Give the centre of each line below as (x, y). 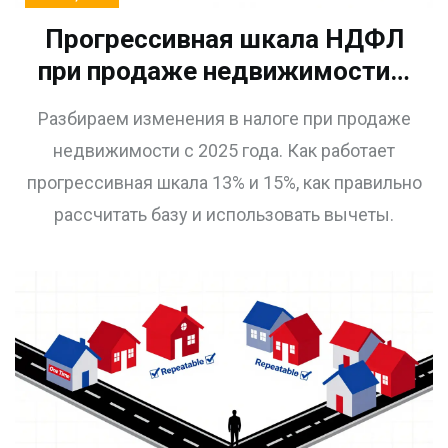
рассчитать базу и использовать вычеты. (224, 215)
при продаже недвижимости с (224, 71)
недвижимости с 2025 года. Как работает (224, 151)
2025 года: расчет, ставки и (224, 103)
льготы (224, 135)
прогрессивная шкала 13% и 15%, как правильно (224, 183)
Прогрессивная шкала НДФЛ (224, 39)
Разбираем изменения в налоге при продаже (224, 119)
